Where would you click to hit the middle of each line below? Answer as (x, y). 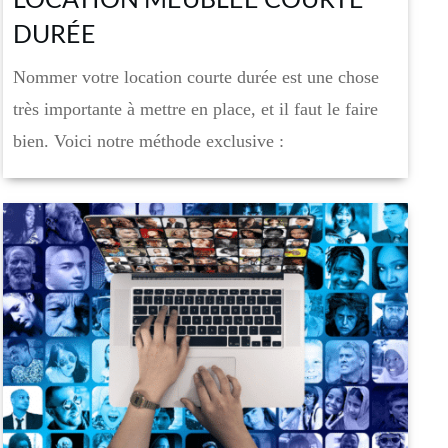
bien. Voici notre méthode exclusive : (149, 140)
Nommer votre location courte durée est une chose (196, 76)
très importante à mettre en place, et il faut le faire (196, 108)
